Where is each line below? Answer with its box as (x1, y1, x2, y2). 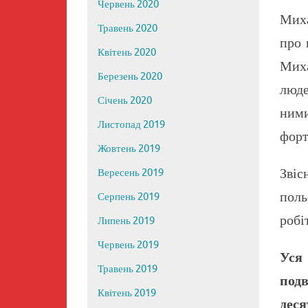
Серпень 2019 (98, 190, 159, 204)
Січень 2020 (98, 94, 152, 108)
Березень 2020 (98, 70, 162, 84)
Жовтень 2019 (98, 142, 160, 156)
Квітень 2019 (98, 287, 156, 300)
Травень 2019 (98, 263, 157, 276)
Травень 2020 (98, 22, 157, 36)
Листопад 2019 (98, 118, 165, 132)
